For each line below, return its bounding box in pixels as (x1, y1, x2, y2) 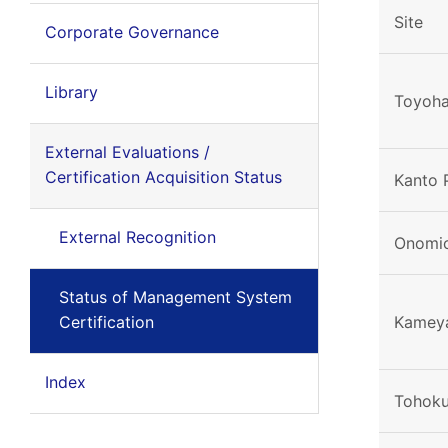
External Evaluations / (44, 142, 210, 162)
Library (44, 82, 98, 102)
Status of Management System (58, 287, 292, 307)
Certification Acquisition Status (44, 167, 282, 187)
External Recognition (58, 227, 216, 247)
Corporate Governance (44, 22, 219, 42)
